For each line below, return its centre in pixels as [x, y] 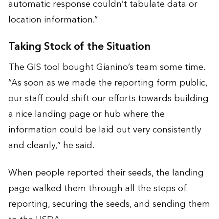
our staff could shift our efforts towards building [108, 99]
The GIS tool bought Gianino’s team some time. [106, 67]
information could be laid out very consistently [105, 130]
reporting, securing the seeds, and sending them [109, 204]
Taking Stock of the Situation [79, 47]
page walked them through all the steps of [97, 189]
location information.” [53, 20]
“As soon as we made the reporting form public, [108, 83]
